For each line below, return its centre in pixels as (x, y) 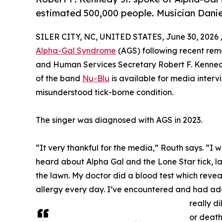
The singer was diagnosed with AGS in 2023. (119, 120)
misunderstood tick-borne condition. (105, 92)
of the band (59, 78)
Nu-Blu (96, 78)
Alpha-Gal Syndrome (76, 50)
